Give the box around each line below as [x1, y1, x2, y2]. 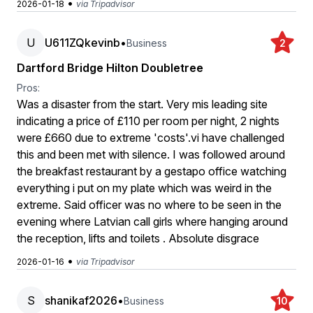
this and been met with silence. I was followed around [17, 147, 285, 161]
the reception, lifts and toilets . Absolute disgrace [17, 231, 259, 245]
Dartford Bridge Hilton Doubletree [17, 61, 203, 75]
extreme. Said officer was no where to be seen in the [17, 198, 282, 212]
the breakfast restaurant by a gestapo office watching [17, 164, 286, 178]
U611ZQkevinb [45, 36, 120, 50]
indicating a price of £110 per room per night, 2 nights [17, 114, 279, 128]
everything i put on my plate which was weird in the [17, 181, 272, 195]
